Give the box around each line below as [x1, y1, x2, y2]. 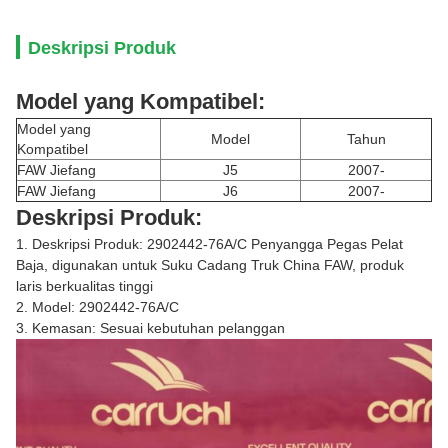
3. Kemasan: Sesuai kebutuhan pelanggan [16, 320, 285, 336]
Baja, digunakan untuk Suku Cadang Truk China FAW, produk [16, 257, 404, 273]
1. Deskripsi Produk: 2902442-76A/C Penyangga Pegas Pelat [16, 236, 403, 252]
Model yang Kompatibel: [16, 89, 265, 114]
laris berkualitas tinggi [16, 278, 153, 294]
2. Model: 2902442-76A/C [16, 299, 179, 315]
